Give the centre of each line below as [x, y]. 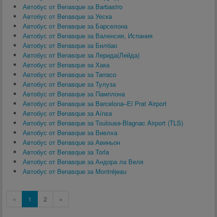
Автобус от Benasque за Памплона [74, 94]
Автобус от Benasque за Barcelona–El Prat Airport [95, 103]
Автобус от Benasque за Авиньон [71, 142]
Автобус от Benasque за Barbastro [73, 7]
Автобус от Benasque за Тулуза [69, 84]
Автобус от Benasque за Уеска [67, 16]
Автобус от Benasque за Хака [66, 65]
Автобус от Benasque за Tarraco [70, 74]
